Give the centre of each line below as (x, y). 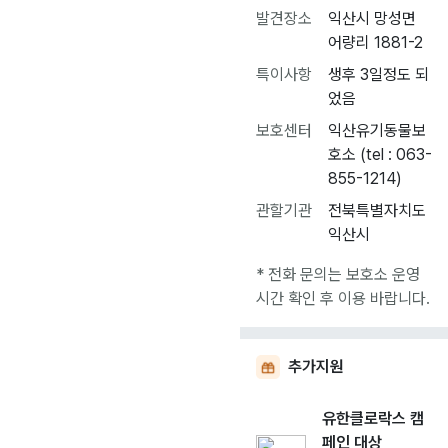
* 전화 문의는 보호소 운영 (338, 274)
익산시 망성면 (372, 18)
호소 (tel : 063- (380, 154)
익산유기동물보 (377, 130)
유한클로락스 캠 (373, 418)
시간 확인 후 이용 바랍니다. (343, 298)
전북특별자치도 (377, 210)
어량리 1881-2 (375, 42)
